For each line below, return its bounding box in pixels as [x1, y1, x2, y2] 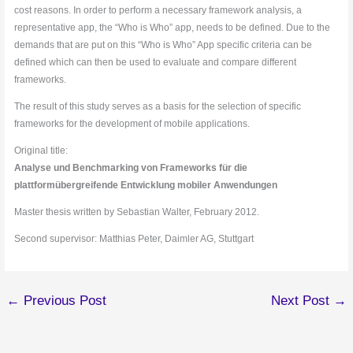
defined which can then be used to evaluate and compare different [14, 57, 297, 68]
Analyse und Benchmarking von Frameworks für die [14, 162, 248, 173]
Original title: [14, 145, 69, 156]
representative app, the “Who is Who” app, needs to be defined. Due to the [14, 22, 331, 33]
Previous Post [20, 293, 107, 308]
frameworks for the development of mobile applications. [14, 118, 251, 129]
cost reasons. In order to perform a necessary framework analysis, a [14, 5, 303, 16]
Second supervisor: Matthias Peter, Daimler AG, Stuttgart [14, 233, 255, 244]
